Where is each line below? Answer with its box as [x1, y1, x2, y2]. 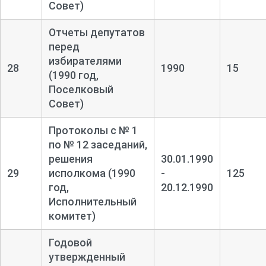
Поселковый [48, 83, 113, 96]
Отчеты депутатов [48, 26, 145, 39]
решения [48, 152, 93, 165]
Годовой [48, 236, 92, 249]
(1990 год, [48, 68, 99, 81]
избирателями [48, 54, 122, 67]
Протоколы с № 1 [48, 123, 138, 137]
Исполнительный [48, 195, 137, 208]
